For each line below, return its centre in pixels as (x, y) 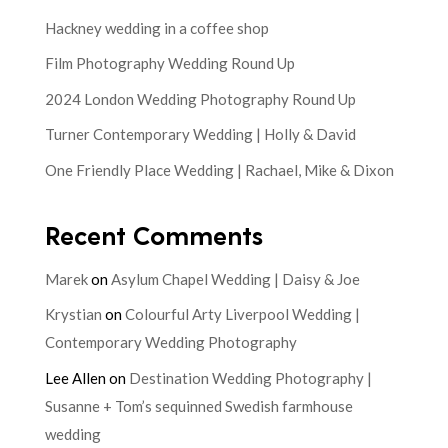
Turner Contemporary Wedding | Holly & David (200, 134)
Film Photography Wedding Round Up (169, 63)
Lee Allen (75, 377)
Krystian (73, 314)
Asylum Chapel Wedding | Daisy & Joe (235, 278)
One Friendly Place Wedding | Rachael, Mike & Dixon (219, 169)
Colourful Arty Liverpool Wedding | (242, 314)
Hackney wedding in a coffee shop (156, 27)
